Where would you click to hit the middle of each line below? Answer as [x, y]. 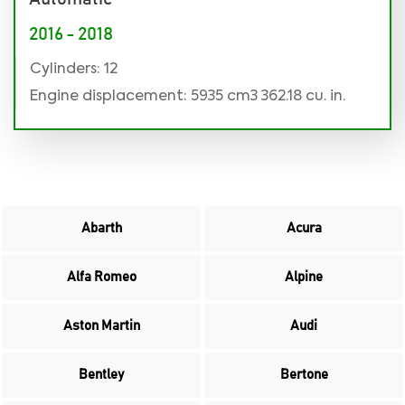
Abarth [101, 228]
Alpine [304, 277]
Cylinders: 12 [74, 69]
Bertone [304, 374]
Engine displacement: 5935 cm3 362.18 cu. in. [188, 96]
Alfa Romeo [101, 277]
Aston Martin [101, 325]
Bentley [101, 374]
